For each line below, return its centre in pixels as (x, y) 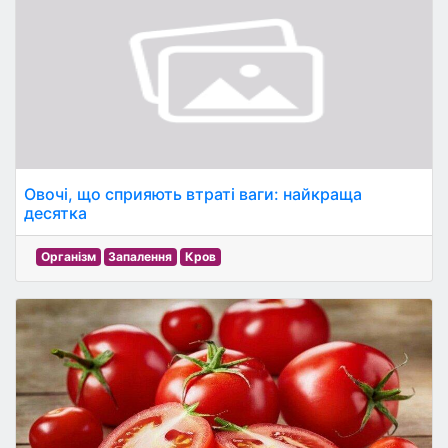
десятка (55, 213)
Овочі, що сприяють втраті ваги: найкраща (193, 194)
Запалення (140, 256)
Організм (68, 256)
